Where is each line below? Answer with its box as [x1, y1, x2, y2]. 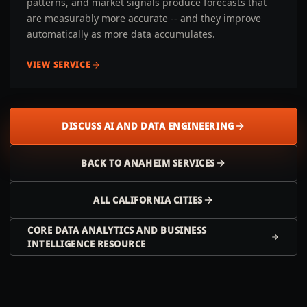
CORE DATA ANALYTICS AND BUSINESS [27, 224, 207, 236]
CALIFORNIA [112, 194, 171, 206]
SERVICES [170, 157, 215, 169]
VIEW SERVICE [27, 59, 91, 71]
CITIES [171, 194, 203, 206]
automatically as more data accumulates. [27, 27, 215, 40]
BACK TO [81, 157, 125, 169]
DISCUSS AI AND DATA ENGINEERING [62, 120, 234, 132]
